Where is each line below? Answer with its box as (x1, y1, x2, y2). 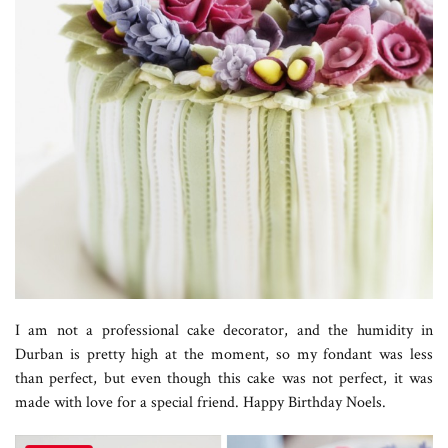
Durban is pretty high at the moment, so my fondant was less (15, 343, 433, 365)
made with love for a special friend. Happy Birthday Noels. (15, 391, 386, 413)
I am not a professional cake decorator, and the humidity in (15, 319, 433, 341)
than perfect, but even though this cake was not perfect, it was (15, 367, 433, 389)
